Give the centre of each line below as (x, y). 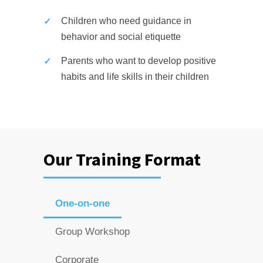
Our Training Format (122, 159)
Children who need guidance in (126, 21)
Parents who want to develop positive (139, 61)
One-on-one (82, 203)
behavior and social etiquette (121, 37)
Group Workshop (92, 232)
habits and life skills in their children (135, 77)
